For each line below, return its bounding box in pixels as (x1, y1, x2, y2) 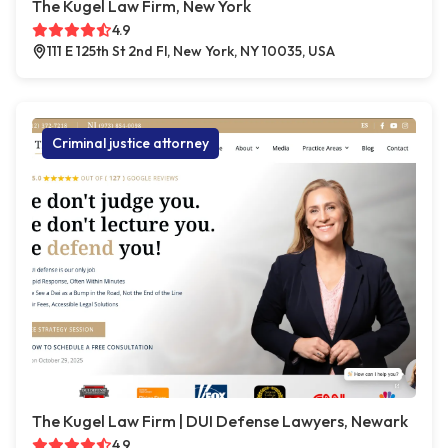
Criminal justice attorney (52, 134, 209, 153)
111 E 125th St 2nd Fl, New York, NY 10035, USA (47, 42, 335, 61)
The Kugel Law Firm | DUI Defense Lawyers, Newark (32, 411, 408, 432)
